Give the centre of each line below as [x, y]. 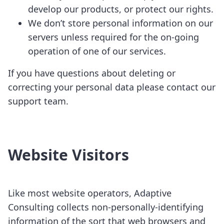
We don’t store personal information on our [120, 23]
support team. [38, 101]
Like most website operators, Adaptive [90, 193]
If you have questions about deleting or [92, 73]
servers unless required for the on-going [113, 37]
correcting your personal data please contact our [112, 87]
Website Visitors [68, 155]
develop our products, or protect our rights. [121, 9]
